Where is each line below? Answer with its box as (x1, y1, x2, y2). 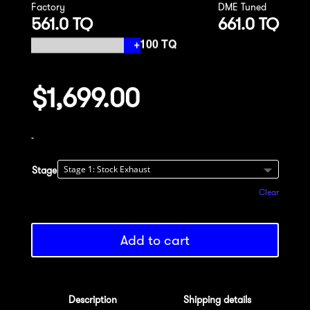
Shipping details (183, 293, 251, 306)
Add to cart (120, 230, 190, 248)
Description (69, 293, 118, 306)
